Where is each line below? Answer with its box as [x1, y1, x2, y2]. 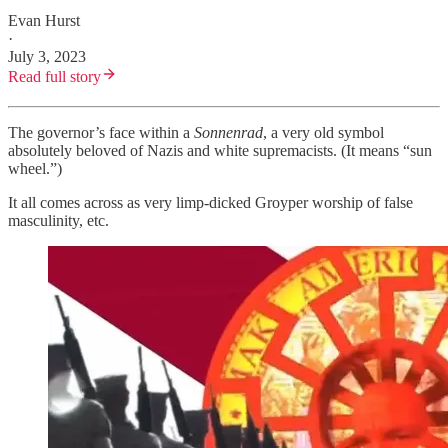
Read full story [8, 68, 101, 86]
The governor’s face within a [8, 124, 194, 142]
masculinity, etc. [8, 212, 109, 230]
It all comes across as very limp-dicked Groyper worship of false [8, 194, 413, 212]
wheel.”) [8, 160, 62, 178]
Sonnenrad [194, 124, 263, 142]
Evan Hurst [8, 12, 80, 30]
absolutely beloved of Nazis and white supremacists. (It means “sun [8, 142, 432, 160]
